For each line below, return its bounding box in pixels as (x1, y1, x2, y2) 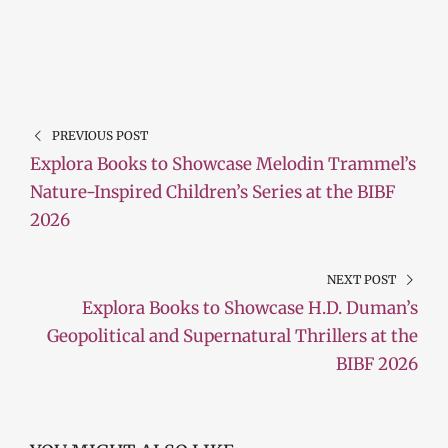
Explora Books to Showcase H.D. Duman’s (82, 296, 418, 319)
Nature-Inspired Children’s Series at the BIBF (30, 180, 395, 203)
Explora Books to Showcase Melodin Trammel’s (30, 152, 416, 175)
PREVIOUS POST (51, 127, 148, 143)
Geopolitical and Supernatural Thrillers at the (47, 324, 418, 347)
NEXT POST (327, 271, 397, 287)
